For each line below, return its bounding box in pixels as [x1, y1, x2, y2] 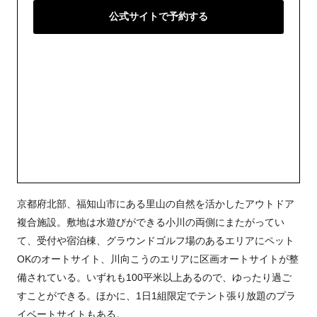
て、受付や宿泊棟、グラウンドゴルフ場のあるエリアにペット [17, 234, 294, 246]
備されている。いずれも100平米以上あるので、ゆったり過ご [17, 271, 292, 283]
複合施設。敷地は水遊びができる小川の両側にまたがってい [17, 216, 284, 228]
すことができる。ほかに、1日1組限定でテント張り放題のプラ [17, 289, 296, 301]
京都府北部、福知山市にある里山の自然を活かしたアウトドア [17, 197, 294, 209]
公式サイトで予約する [109, 10, 208, 22]
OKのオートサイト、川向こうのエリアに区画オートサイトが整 [17, 253, 299, 265]
